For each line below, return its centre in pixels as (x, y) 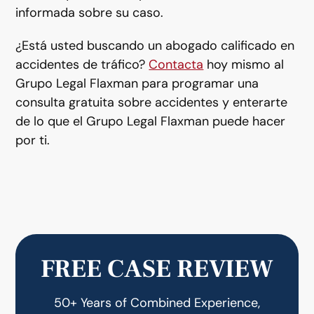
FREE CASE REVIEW (157, 269)
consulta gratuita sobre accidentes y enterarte (152, 102)
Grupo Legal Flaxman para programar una (137, 83)
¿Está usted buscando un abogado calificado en (155, 46)
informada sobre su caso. (90, 13)
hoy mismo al (244, 64)
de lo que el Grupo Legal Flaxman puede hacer (151, 121)
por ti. (33, 140)
